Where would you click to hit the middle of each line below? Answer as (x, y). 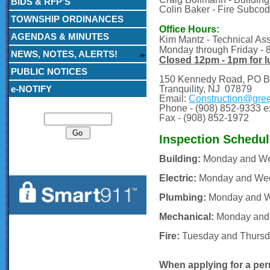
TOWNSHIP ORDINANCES (67, 19)
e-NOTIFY (31, 89)
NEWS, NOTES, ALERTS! (64, 54)
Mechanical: (187, 217)
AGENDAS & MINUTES (60, 36)
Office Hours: (189, 29)
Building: (180, 159)
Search (78, 106)
